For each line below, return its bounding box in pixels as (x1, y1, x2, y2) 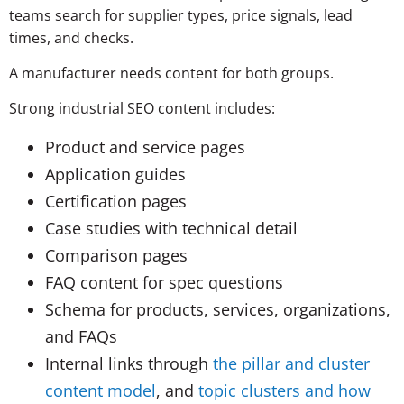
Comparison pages (45, 243, 188, 266)
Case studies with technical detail (45, 216, 298, 239)
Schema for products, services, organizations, (45, 298, 390, 320)
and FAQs (45, 325, 117, 347)
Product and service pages (45, 135, 245, 158)
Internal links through (45, 352, 208, 374)
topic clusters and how (198, 379, 371, 401)
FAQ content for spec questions (45, 271, 283, 293)
